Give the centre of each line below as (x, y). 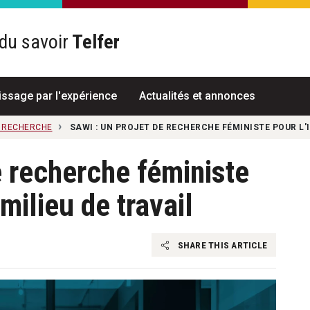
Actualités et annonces (197, 95)
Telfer (94, 42)
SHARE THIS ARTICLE (221, 245)
